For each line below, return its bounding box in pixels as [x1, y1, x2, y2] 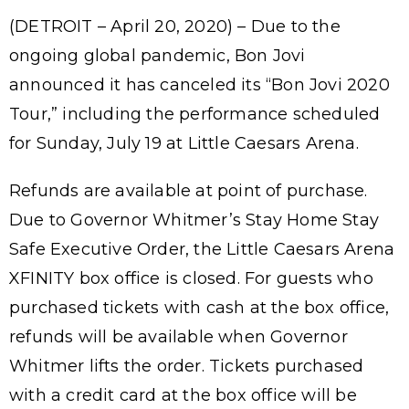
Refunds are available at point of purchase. [9, 180, 368, 201]
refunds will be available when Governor [9, 326, 348, 347]
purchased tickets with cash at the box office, [9, 297, 390, 318]
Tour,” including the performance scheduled [9, 103, 381, 124]
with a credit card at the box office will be [9, 384, 357, 405]
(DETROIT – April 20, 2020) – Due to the [9, 16, 341, 37]
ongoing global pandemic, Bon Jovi [9, 45, 306, 66]
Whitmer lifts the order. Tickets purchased [9, 355, 364, 376]
